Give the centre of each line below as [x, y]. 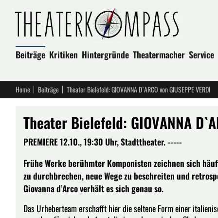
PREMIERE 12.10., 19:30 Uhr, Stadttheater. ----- [103, 142]
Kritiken [64, 54]
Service [201, 54]
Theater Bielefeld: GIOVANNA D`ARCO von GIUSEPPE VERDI [138, 89]
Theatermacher [159, 54]
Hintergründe [105, 54]
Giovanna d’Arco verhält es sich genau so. [93, 188]
